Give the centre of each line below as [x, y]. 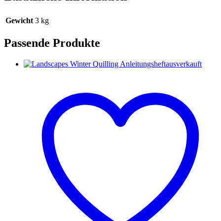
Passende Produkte [52, 43]
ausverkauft [184, 64]
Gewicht [19, 20]
